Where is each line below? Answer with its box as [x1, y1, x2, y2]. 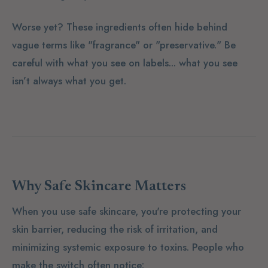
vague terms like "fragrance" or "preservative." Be [12, 38, 236, 53]
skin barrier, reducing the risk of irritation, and [12, 221, 218, 236]
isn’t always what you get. [12, 74, 126, 89]
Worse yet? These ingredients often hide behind [12, 20, 227, 35]
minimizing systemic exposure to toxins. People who [12, 239, 244, 254]
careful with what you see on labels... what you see [12, 56, 237, 71]
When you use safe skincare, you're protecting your [12, 203, 241, 218]
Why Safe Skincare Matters [12, 179, 186, 194]
